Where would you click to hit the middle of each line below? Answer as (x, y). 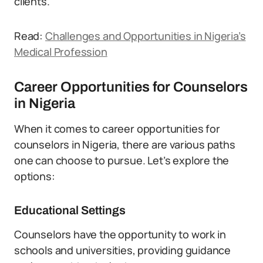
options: (35, 176)
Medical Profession (61, 52)
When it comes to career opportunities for (117, 129)
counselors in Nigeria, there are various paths (125, 144)
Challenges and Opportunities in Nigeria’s (145, 36)
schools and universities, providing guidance (123, 250)
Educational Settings (70, 210)
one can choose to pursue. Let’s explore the (122, 160)
